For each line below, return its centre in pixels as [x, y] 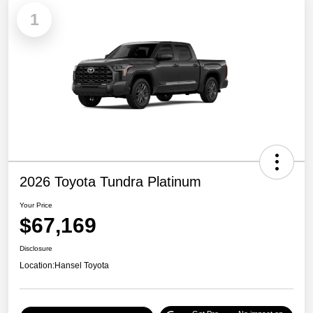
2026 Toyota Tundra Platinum [110, 181]
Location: [37, 265]
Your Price [36, 205]
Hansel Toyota [82, 265]
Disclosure [36, 248]
